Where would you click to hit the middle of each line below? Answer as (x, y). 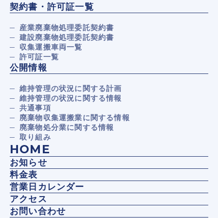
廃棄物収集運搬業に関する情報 (75, 118)
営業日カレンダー (47, 187)
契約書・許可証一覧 (52, 7)
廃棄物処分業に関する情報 (67, 127)
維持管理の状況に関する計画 (71, 88)
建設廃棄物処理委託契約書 (67, 37)
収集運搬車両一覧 (51, 47)
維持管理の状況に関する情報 (71, 98)
